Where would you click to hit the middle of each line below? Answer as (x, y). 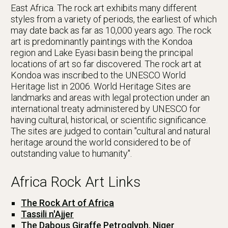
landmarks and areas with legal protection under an (110, 98)
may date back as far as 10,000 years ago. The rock (111, 31)
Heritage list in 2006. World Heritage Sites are (101, 87)
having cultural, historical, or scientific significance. (109, 120)
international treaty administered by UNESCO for (106, 109)
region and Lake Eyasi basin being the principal (102, 53)
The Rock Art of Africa (67, 203)
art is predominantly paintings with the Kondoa (102, 42)
